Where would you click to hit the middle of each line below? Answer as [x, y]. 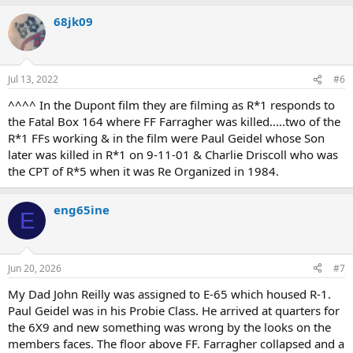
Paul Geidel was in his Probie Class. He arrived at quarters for [174, 310]
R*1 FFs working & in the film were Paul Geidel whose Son [166, 138]
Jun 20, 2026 [35, 268]
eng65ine [82, 210]
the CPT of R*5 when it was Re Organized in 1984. [143, 171]
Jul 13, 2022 [33, 79]
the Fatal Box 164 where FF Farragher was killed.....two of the [174, 121]
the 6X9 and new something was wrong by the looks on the [169, 327]
